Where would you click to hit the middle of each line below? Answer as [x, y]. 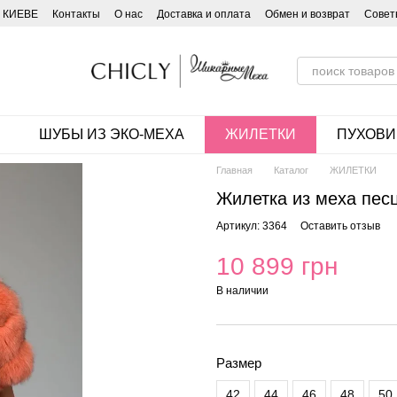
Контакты [76, 14]
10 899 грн [277, 266]
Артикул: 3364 [252, 226]
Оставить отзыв [340, 226]
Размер [239, 363]
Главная [234, 170]
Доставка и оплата [204, 14]
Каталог [291, 170]
